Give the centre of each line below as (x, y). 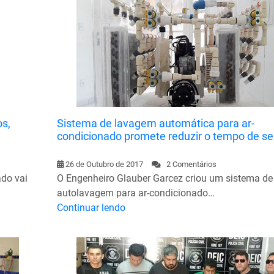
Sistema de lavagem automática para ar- (155, 123)
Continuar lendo (91, 207)
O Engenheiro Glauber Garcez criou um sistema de (165, 178)
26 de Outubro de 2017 (104, 164)
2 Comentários (188, 164)
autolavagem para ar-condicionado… (135, 193)
